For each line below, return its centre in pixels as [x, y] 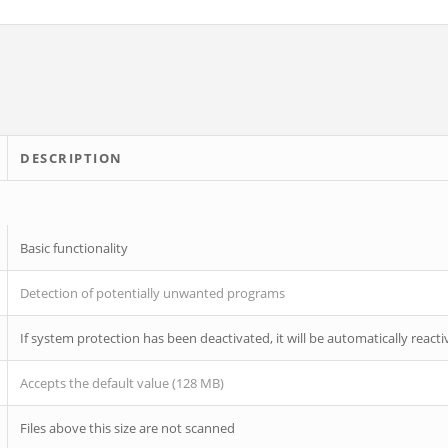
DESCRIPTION [71, 158]
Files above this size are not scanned [127, 428]
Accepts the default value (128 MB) [122, 383]
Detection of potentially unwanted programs [152, 293]
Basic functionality [74, 248]
